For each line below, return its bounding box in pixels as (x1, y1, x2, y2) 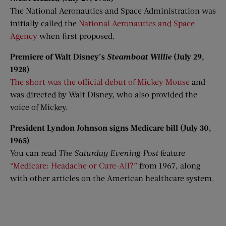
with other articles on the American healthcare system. (10, 173, 214, 183)
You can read (10, 148, 59, 157)
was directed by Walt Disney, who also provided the (10, 89, 197, 99)
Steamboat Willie (107, 51, 172, 61)
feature (158, 148, 185, 157)
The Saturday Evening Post (59, 148, 158, 157)
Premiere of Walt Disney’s (10, 51, 107, 61)
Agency (10, 31, 37, 40)
